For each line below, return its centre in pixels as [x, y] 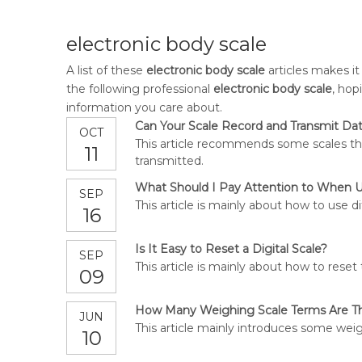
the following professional [140, 89]
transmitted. [169, 161]
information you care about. [144, 108]
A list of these [106, 71]
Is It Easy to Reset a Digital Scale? [231, 249]
